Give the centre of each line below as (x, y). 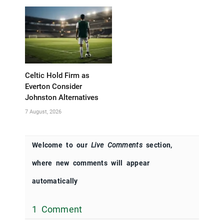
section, (157, 145)
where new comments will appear (91, 163)
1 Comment (57, 209)
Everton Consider (53, 87)
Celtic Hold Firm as (57, 76)
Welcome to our (62, 145)
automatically (55, 181)
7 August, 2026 (43, 112)
